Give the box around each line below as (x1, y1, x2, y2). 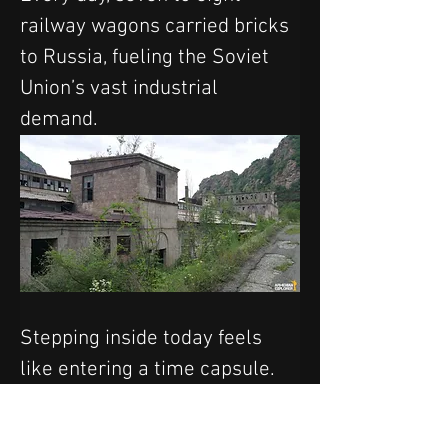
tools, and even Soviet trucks (20, 419, 284, 445)
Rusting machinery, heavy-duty (20, 388, 300, 414)
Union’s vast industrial (20, 75, 223, 101)
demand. (20, 106, 98, 132)
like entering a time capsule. (20, 357, 280, 383)
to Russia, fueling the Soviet (20, 44, 274, 70)
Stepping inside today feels (20, 326, 267, 352)
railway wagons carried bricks (20, 13, 294, 39)
